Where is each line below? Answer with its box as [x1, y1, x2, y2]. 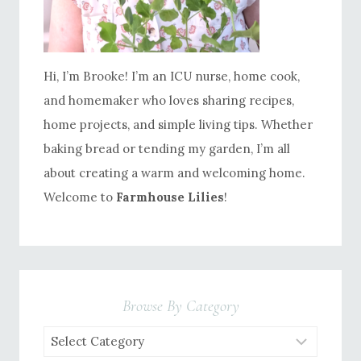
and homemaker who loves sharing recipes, [44, 93, 294, 109]
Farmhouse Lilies [116, 189, 224, 205]
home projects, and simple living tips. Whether [44, 117, 313, 133]
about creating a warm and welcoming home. [44, 165, 305, 181]
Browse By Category [122, 297, 239, 317]
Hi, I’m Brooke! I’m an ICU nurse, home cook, [44, 68, 300, 85]
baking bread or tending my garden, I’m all [44, 141, 290, 157]
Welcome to [44, 189, 116, 205]
